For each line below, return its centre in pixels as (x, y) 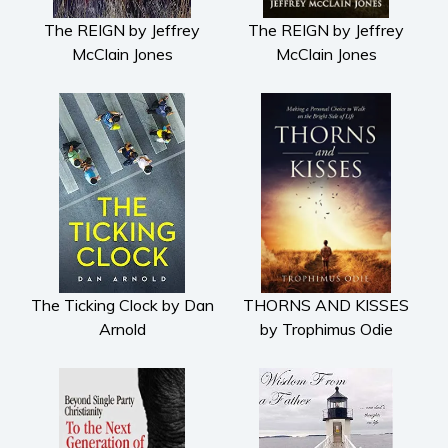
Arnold (122, 328)
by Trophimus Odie (326, 328)
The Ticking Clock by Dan (122, 304)
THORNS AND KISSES (326, 304)
